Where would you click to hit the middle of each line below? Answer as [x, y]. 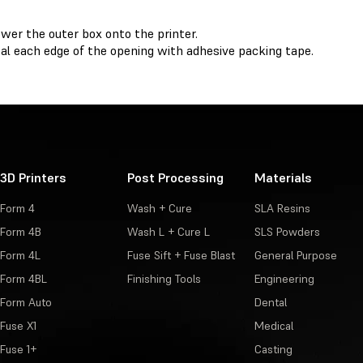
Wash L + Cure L [168, 232]
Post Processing [175, 178]
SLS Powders [287, 232]
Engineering [284, 279]
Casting [273, 350]
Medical [273, 326]
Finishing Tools [164, 279]
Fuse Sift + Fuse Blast [181, 256]
